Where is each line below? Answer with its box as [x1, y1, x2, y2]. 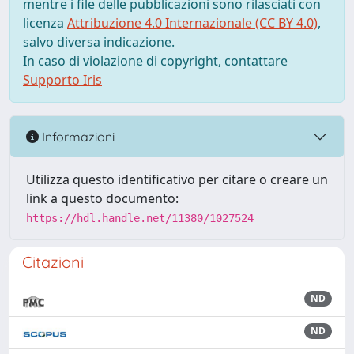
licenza [23, 14, 67, 32]
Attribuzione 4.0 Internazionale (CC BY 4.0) [67, 14, 318, 32]
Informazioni [39, 128, 115, 145]
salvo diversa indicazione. [23, 33, 175, 51]
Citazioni [22, 252, 84, 272]
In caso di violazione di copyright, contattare [23, 52, 288, 70]
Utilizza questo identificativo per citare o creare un [26, 171, 328, 188]
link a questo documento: [26, 190, 179, 207]
